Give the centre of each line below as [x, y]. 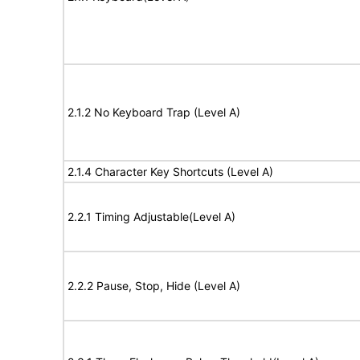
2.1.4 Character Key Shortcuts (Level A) [170, 172]
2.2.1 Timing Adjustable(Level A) [151, 217]
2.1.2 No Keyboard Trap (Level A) [154, 112]
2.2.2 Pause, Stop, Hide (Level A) [154, 286]
